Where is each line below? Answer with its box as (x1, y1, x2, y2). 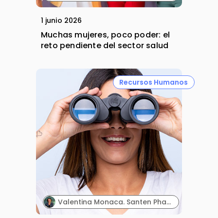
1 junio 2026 (41, 16, 82, 26)
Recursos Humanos (119, 77, 188, 87)
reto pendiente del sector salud (41, 40, 169, 52)
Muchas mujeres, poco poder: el (41, 29, 170, 41)
